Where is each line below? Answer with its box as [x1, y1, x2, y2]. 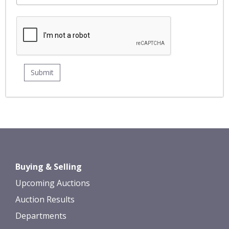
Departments [15, 210, 66, 221]
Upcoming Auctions [15, 177, 90, 189]
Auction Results [15, 194, 75, 205]
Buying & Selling [15, 161, 82, 172]
